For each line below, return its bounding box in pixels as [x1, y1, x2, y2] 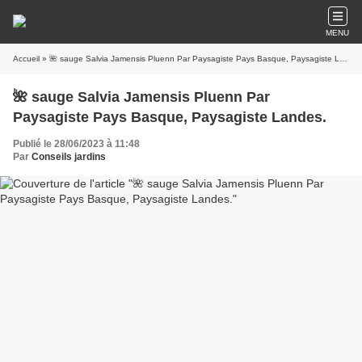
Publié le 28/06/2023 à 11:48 [13, 138, 140, 149]
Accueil [13, 54, 40, 63]
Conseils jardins [32, 151, 106, 162]
